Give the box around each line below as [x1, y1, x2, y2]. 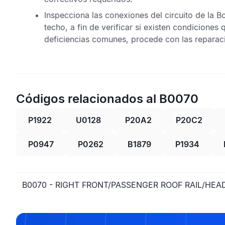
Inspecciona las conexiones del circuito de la [44, 10, 216, 20]
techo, [44, 22, 68, 32]
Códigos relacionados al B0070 [16, 91, 198, 106]
